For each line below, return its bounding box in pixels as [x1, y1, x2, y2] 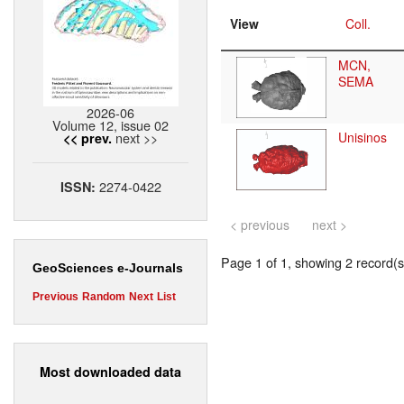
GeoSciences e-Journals [32, 261, 183, 276]
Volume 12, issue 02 [52, 115, 169, 135]
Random [82, 290, 125, 304]
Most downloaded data [40, 362, 181, 381]
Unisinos [338, 128, 387, 147]
